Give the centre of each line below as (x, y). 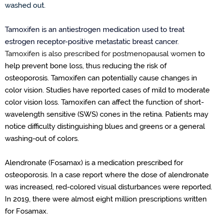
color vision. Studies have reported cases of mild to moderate (107, 90)
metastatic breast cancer (135, 42)
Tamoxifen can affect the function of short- (132, 102)
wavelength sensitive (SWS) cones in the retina (83, 115)
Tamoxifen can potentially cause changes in (124, 78)
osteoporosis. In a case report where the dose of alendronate (107, 175)
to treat (172, 30)
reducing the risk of (134, 66)
